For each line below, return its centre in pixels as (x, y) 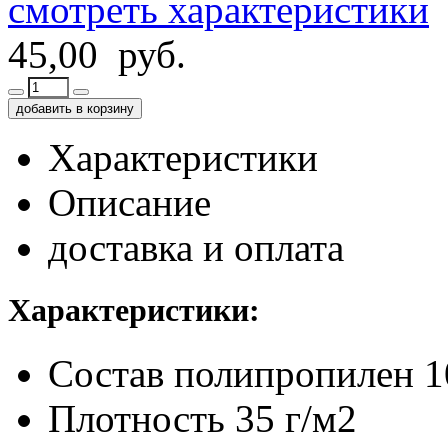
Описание (129, 202)
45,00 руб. (97, 54)
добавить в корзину (75, 108)
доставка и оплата (196, 247)
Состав (106, 374)
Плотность (136, 419)
